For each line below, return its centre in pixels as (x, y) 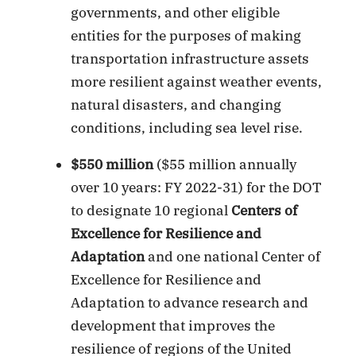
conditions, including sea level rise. (187, 128)
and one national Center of (233, 256)
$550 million (112, 164)
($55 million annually (225, 164)
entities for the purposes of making (186, 35)
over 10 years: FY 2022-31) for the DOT (197, 187)
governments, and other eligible (176, 12)
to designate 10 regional (151, 210)
